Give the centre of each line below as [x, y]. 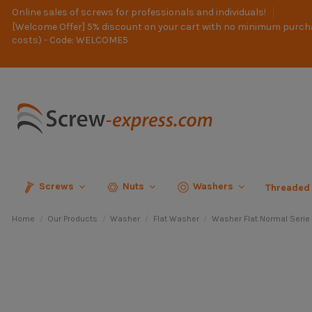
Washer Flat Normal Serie [260, 219]
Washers [214, 187]
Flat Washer [176, 219]
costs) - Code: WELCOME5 [70, 40]
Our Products [73, 219]
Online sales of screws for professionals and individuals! [140, 12]
